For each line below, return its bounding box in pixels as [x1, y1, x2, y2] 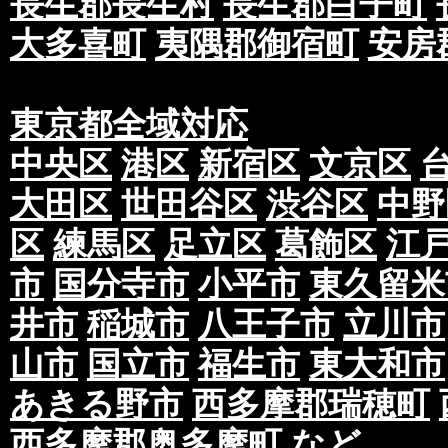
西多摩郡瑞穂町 [192, 385, 430, 424]
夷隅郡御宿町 [155, 25, 359, 64]
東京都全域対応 [10, 105, 248, 144]
